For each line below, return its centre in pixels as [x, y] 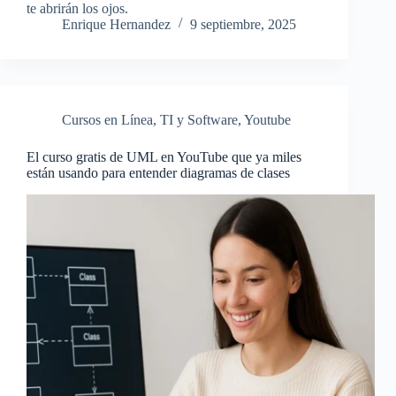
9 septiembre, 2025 [243, 25]
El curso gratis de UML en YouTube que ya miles [164, 157]
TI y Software [199, 120]
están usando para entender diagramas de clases [158, 173]
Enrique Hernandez [116, 25]
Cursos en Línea [107, 120]
